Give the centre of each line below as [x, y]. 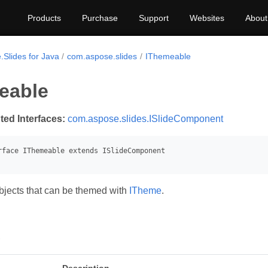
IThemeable [168, 56]
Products [44, 18]
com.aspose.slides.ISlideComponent [145, 119]
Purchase [100, 18]
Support [154, 18]
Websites [207, 18]
